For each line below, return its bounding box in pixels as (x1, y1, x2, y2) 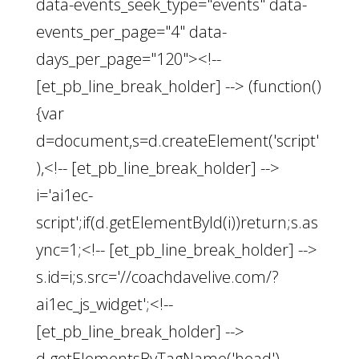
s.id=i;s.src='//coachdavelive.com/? (35, 266, 279, 288)
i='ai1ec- (35, 184, 93, 206)
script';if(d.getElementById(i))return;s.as (35, 212, 318, 233)
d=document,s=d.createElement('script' (35, 130, 319, 151)
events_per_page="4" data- (35, 21, 227, 42)
